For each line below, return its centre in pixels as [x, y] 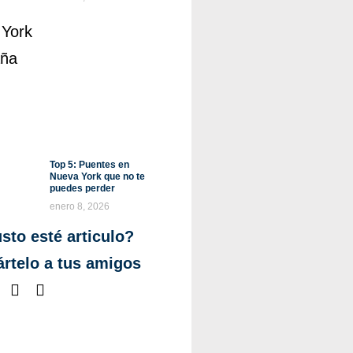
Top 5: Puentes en [89, 165]
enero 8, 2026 [79, 207]
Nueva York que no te [97, 177]
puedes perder [82, 189]
